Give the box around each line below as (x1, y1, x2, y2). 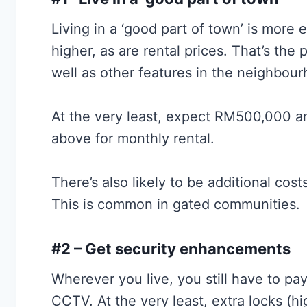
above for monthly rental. (51, 130, 215, 147)
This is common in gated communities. (51, 196, 301, 213)
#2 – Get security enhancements (51, 240, 291, 258)
